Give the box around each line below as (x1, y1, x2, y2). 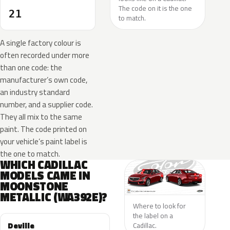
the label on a (132, 210, 173, 221)
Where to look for (132, 200, 186, 211)
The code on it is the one (119, 3, 192, 13)
